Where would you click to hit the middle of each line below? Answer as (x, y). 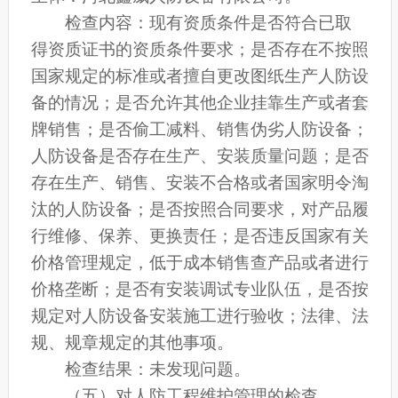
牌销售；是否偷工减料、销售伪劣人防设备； (199, 130)
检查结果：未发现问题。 (158, 370)
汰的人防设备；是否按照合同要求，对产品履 (199, 210)
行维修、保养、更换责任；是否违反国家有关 (199, 236)
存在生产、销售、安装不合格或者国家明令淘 (199, 183)
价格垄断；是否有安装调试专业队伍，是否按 (199, 290)
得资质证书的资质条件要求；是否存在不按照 (199, 50)
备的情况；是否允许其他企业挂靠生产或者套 (199, 103)
